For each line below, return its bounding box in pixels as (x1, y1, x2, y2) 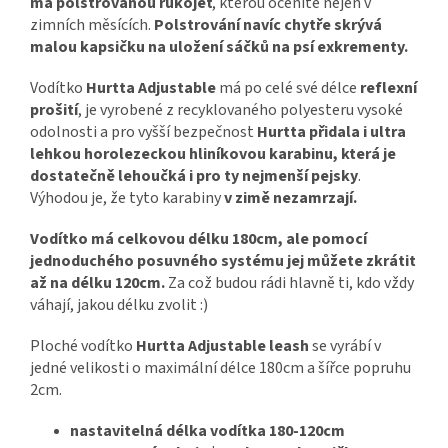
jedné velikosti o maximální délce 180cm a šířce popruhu (30, 357, 411, 380)
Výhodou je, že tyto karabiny (30, 187, 224, 210)
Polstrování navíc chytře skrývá (154, 14, 382, 37)
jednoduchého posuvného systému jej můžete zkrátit (30, 250, 416, 273)
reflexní (360, 77, 417, 100)
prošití (30, 99, 78, 122)
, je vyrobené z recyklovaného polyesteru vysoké (78, 99, 403, 122)
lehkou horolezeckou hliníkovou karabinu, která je (30, 143, 396, 166)
